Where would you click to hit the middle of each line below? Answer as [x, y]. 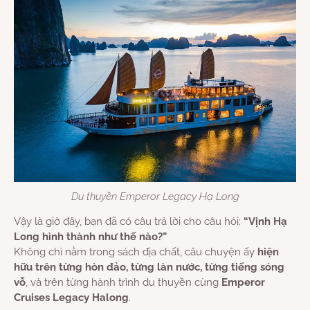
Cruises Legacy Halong [71, 298]
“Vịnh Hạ [265, 222]
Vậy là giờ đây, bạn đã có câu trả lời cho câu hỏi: [129, 222]
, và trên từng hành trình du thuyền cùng [124, 283]
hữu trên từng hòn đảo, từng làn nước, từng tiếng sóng [149, 267]
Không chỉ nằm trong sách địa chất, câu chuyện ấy [136, 252]
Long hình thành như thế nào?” [90, 237]
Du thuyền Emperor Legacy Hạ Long [155, 197]
